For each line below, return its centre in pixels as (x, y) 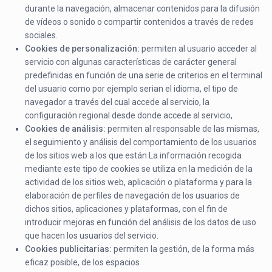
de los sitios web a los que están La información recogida (134, 156)
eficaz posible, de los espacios (83, 263)
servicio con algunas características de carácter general (131, 62)
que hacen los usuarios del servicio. (92, 236)
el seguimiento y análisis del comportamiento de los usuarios (141, 142)
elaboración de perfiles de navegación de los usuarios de (133, 196)
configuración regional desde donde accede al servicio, (129, 116)
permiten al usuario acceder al (199, 49)
